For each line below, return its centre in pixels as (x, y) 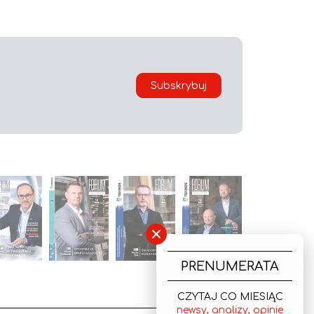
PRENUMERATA (230, 266)
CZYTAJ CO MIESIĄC (230, 297)
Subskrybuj (179, 86)
